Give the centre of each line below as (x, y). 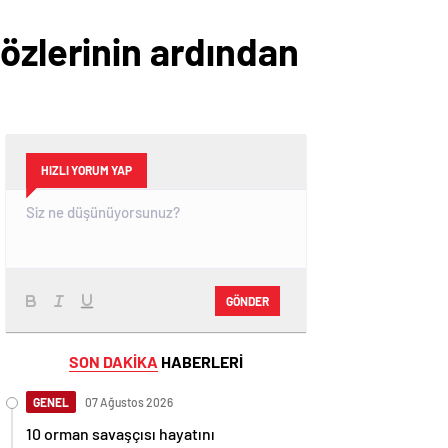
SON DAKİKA (113, 362)
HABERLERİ (200, 362)
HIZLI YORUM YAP (86, 170)
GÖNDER (247, 300)
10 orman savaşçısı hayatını (120, 434)
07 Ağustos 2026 (129, 402)
